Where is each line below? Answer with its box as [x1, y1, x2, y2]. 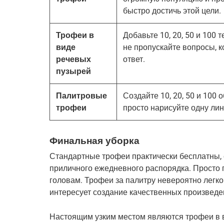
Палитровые [56, 90, 107, 100]
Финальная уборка [49, 134, 139, 146]
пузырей [56, 66, 91, 76]
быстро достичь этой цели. [123, 5, 221, 15]
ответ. [123, 54, 145, 64]
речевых [56, 54, 91, 64]
